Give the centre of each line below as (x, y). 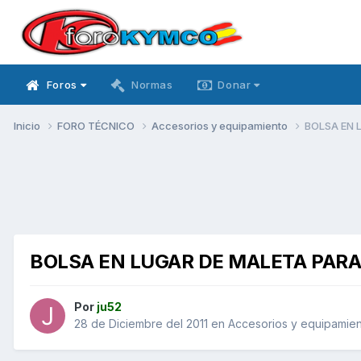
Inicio (28, 125)
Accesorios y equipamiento (221, 125)
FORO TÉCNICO (97, 125)
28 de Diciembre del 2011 (141, 324)
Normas (152, 85)
